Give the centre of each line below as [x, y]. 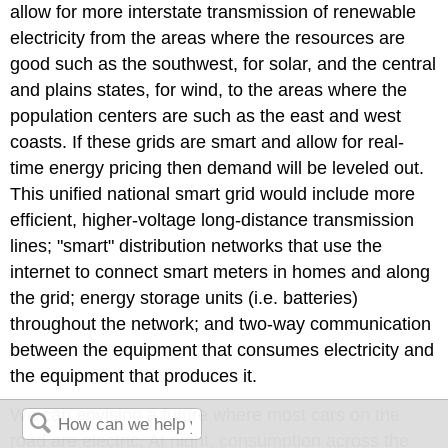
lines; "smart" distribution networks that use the [196, 245]
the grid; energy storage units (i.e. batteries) [184, 297]
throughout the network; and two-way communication [221, 323]
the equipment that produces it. [134, 375]
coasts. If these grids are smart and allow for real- [207, 141]
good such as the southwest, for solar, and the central [223, 63]
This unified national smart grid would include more [213, 193]
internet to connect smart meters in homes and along [220, 271]
